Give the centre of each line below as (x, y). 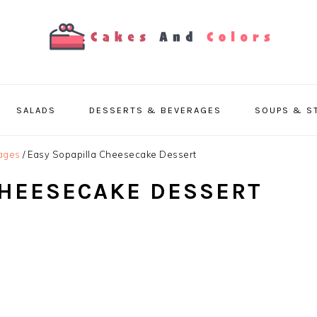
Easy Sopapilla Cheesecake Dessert (111, 154)
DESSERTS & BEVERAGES (155, 110)
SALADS (36, 110)
